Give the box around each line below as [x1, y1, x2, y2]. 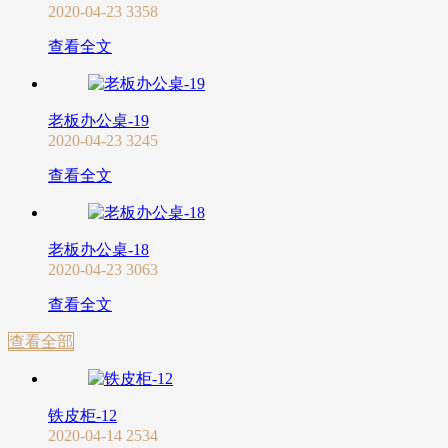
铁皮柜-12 [48, 407, 117, 425]
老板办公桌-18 [48, 241, 149, 259]
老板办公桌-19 [48, 112, 149, 130]
